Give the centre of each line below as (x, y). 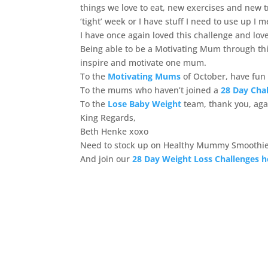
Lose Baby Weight (145, 104)
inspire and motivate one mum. (144, 63)
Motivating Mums (144, 76)
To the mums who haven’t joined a (151, 90)
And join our (106, 159)
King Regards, (108, 118)
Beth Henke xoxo (115, 131)
